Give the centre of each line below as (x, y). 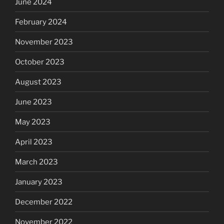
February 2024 (41, 22)
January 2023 (39, 182)
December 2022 (44, 202)
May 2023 (33, 122)
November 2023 (44, 42)
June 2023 (33, 102)
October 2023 (40, 62)
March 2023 (36, 162)
